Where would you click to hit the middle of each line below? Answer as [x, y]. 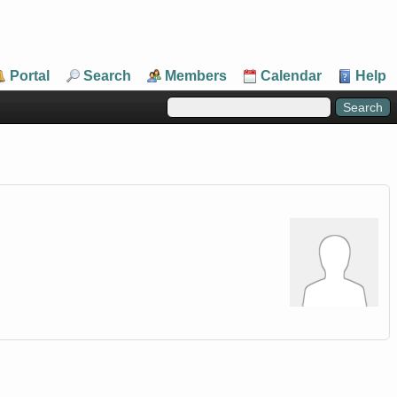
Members [196, 76]
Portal [30, 76]
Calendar [291, 76]
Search [107, 76]
